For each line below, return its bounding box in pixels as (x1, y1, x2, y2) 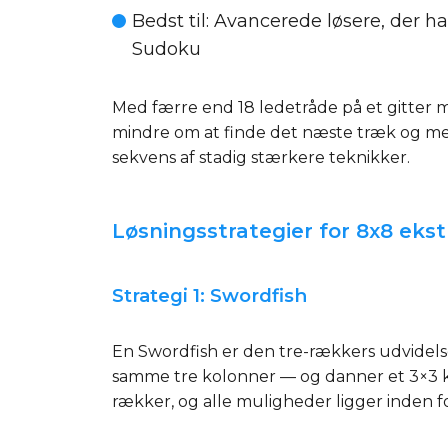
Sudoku (132, 38, 201, 60)
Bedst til (132, 10, 206, 32)
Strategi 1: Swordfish (112, 284, 307, 307)
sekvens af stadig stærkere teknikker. (112, 148, 410, 167)
